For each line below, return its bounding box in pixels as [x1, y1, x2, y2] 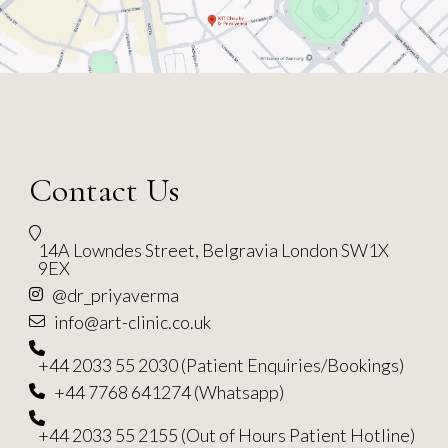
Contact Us [29, 169, 181, 211]
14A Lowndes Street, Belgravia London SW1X [38, 238, 390, 261]
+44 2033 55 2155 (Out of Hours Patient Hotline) [38, 423, 416, 446]
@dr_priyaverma [52, 283, 180, 306]
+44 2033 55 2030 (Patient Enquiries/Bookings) [38, 353, 405, 376]
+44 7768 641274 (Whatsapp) [54, 380, 285, 403]
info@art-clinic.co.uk [54, 310, 212, 333]
